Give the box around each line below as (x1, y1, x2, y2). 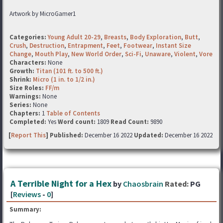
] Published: (46, 131, 85, 139)
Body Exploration (130, 33, 181, 41)
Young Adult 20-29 (48, 33, 101, 41)
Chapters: (9, 109, 42, 117)
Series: (9, 101, 31, 109)
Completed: (9, 117, 46, 126)
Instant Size (156, 41, 191, 50)
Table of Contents (46, 109, 100, 117)
